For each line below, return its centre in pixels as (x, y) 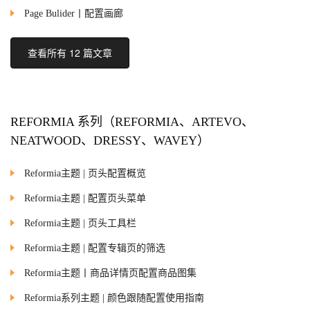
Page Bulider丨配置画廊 (74, 13)
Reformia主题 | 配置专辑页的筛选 (95, 248)
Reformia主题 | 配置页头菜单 (85, 198)
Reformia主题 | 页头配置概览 (85, 173)
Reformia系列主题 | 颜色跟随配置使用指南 (114, 298)
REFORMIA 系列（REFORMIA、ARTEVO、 (132, 122)
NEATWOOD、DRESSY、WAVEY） (110, 140)
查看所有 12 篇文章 (70, 53)
